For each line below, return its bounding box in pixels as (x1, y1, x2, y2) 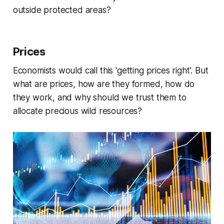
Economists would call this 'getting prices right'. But (12, 65, 208, 76)
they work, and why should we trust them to (12, 92, 186, 103)
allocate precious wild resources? (12, 106, 142, 116)
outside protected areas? (12, 5, 111, 15)
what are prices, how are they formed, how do (12, 79, 195, 89)
